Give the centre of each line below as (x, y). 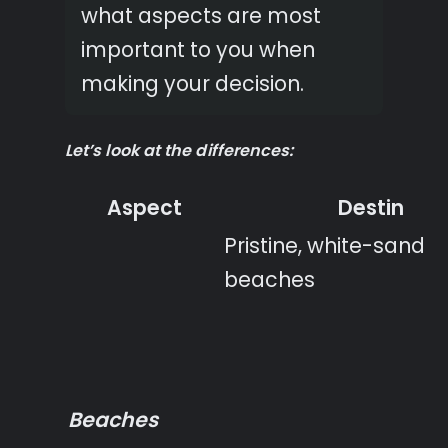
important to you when (198, 50)
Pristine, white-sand (324, 246)
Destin (370, 208)
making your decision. (192, 84)
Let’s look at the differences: (179, 150)
